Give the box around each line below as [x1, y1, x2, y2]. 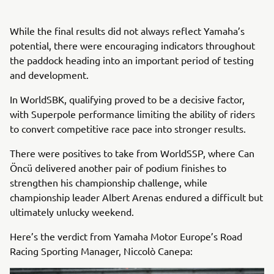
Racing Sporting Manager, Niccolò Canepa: [10, 245, 193, 257]
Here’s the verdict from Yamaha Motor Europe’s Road [10, 230, 242, 242]
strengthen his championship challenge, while [10, 176, 207, 188]
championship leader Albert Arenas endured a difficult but [10, 191, 263, 203]
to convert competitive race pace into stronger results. [10, 122, 246, 135]
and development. [10, 68, 89, 81]
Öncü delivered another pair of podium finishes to [10, 161, 226, 174]
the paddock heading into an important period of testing [10, 54, 254, 66]
